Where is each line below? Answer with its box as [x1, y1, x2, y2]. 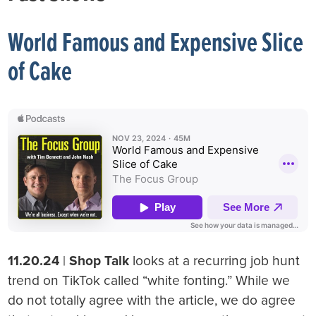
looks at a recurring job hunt [129, 253, 300, 269]
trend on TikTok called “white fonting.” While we [8, 272, 291, 289]
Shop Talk [69, 253, 130, 269]
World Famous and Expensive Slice [8, 28, 304, 61]
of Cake [8, 56, 73, 90]
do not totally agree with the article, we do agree [8, 292, 296, 309]
